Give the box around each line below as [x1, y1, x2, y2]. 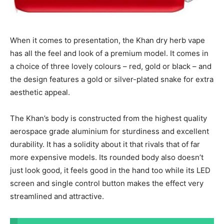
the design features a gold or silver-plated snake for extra [10, 74, 213, 84]
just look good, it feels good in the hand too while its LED [10, 165, 210, 175]
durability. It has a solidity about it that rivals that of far [10, 139, 200, 149]
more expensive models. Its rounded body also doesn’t [10, 152, 203, 162]
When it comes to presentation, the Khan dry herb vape [10, 35, 205, 45]
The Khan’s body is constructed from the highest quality [10, 113, 207, 123]
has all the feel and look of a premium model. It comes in [10, 48, 208, 58]
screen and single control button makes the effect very [10, 178, 203, 188]
